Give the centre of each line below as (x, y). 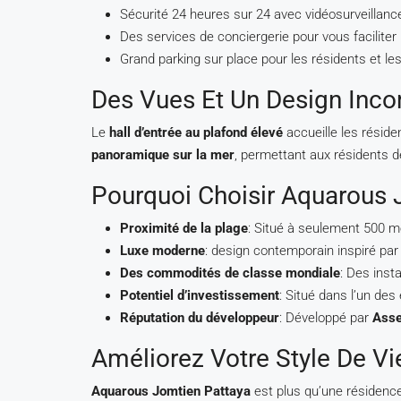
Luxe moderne (162, 251)
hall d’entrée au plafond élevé (196, 132)
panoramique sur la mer (163, 155)
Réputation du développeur (200, 318)
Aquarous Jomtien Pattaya (171, 391)
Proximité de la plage (184, 228)
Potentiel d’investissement (200, 295)
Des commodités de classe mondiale (230, 273)
